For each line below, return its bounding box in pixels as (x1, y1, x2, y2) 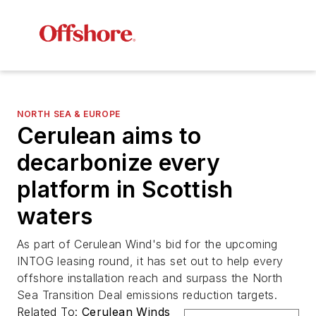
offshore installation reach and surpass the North (17, 271, 283, 286)
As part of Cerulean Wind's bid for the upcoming (17, 237, 278, 252)
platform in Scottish (17, 176, 233, 204)
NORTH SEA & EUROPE (17, 109, 121, 120)
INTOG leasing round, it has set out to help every (17, 254, 284, 269)
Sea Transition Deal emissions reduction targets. (17, 288, 278, 303)
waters (17, 202, 93, 231)
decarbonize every (17, 149, 221, 177)
